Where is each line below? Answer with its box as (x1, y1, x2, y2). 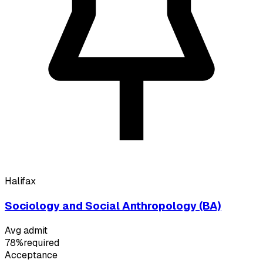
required (23, 236, 59, 249)
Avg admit (5, 224, 48, 237)
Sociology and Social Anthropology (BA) (5, 198, 221, 213)
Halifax (5, 175, 36, 188)
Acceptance (5, 248, 58, 261)
